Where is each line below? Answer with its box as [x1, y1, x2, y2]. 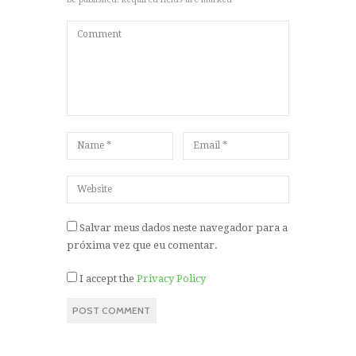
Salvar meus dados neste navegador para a [79, 222, 288, 234]
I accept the [77, 272, 137, 284]
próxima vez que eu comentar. [67, 239, 218, 252]
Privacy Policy [137, 272, 206, 284]
